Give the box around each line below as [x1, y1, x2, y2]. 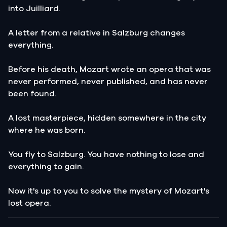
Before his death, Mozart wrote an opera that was [8, 65, 211, 73]
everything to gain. [8, 162, 84, 171]
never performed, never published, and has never [8, 77, 208, 86]
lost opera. [8, 199, 51, 207]
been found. [8, 89, 56, 98]
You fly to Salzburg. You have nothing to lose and [8, 150, 204, 159]
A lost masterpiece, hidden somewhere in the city [8, 113, 206, 122]
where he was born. [8, 126, 85, 134]
